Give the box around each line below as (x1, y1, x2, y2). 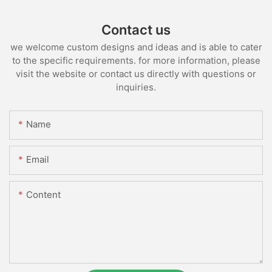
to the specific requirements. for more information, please (12, 55, 260, 67)
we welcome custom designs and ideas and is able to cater (10, 41, 262, 53)
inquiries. (116, 81, 156, 93)
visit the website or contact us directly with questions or (16, 68, 256, 80)
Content (26, 189, 61, 201)
